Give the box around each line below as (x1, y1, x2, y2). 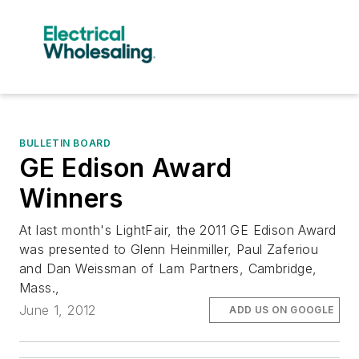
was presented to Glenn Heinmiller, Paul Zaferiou (19, 240, 319, 257)
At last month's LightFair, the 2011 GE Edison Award (19, 221, 337, 238)
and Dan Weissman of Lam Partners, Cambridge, (19, 260, 317, 276)
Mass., (19, 279, 60, 296)
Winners (19, 182, 123, 214)
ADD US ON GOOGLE (229, 303, 334, 316)
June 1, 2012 (19, 301, 96, 318)
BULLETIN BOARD (19, 136, 111, 149)
